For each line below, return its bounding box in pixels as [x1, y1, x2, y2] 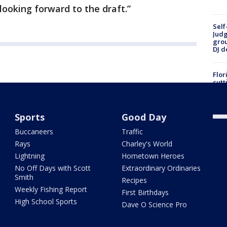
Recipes [121, 175, 147, 185]
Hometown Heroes [121, 151, 184, 161]
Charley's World [121, 139, 172, 149]
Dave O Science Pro [121, 200, 187, 210]
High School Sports [15, 197, 78, 207]
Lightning [15, 151, 45, 161]
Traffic [121, 127, 143, 137]
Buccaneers [15, 127, 54, 137]
